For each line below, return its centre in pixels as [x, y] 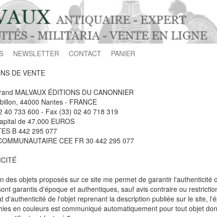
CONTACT [85, 53]
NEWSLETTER [36, 53]
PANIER [123, 53]
